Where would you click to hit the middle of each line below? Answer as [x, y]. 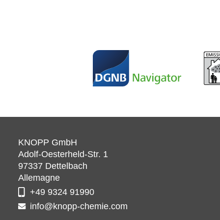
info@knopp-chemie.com [79, 206]
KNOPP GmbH [48, 142]
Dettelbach [66, 166]
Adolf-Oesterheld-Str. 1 [63, 154]
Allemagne [39, 178]
